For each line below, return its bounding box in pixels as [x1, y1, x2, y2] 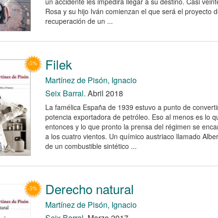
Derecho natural [45, 180, 134, 198]
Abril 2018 [85, 87, 123, 99]
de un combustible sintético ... [45, 141, 137, 151]
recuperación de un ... [45, 16, 113, 26]
